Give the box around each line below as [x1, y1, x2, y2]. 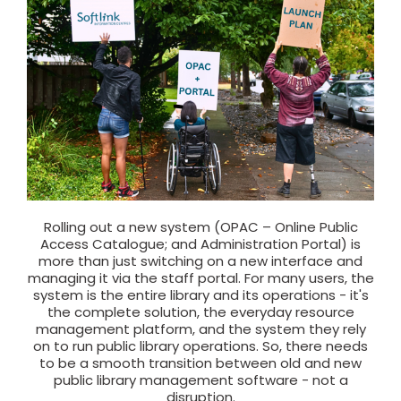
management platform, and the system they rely [35, 319, 366, 338]
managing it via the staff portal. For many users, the [27, 268, 374, 287]
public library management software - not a [53, 370, 348, 389]
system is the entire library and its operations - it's [32, 285, 369, 304]
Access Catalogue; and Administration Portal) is [40, 234, 361, 253]
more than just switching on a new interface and [38, 251, 363, 270]
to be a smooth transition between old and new [39, 353, 362, 372]
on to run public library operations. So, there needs [33, 336, 368, 355]
